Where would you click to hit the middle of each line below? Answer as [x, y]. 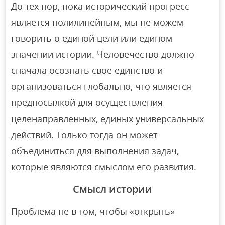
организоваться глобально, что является [101, 87]
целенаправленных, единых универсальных [108, 119]
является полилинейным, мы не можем [97, 22]
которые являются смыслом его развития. [104, 167]
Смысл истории [113, 189]
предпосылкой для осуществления [87, 103]
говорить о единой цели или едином [92, 38]
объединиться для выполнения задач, [95, 151]
